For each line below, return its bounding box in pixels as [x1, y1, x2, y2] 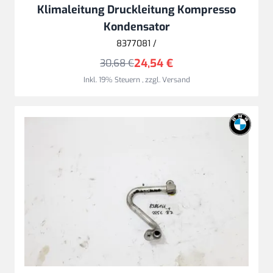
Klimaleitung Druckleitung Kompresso [37, 2, 236, 17]
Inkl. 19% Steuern [83, 74, 142, 85]
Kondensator [103, 19, 170, 34]
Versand [161, 74, 190, 85]
